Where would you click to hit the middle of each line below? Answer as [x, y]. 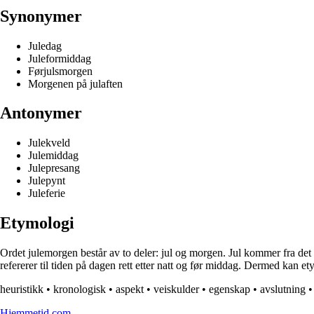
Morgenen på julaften [75, 83]
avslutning [283, 289]
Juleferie [47, 193]
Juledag [45, 46]
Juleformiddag [60, 58]
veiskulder [176, 289]
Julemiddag [53, 156]
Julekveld [49, 143]
